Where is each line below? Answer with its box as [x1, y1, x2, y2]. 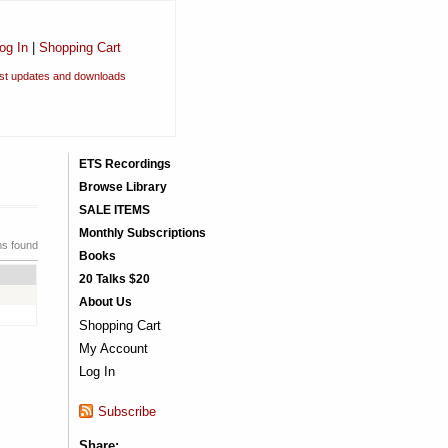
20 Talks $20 [78, 272, 150, 286]
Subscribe [97, 404, 156, 419]
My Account [78, 341, 148, 356]
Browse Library [78, 180, 167, 194]
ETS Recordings [78, 157, 171, 171]
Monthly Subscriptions [78, 226, 206, 240]
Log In [78, 364, 115, 379]
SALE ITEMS [78, 203, 150, 217]
